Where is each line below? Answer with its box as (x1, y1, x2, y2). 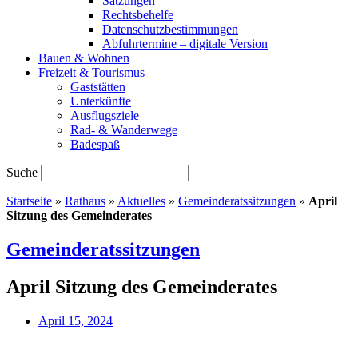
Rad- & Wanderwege (70, 123, 177, 137)
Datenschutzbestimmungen (102, 22, 238, 36)
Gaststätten (70, 80, 125, 93)
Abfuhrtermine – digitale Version (102, 37, 268, 50)
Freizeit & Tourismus (38, 66, 145, 79)
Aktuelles (117, 194, 165, 208)
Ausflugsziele (70, 109, 139, 122)
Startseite (6, 194, 52, 208)
